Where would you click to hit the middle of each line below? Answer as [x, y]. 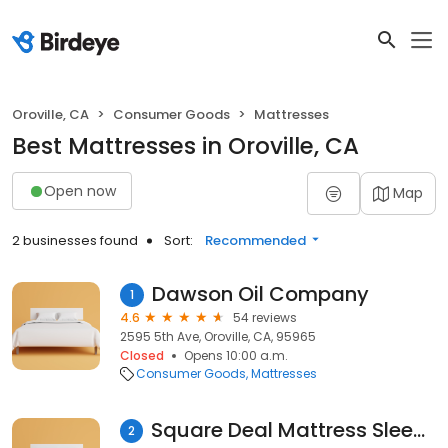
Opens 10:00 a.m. [236, 355]
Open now [80, 190]
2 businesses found [75, 240]
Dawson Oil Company [260, 294]
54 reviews [265, 317]
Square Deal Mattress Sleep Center [419, 430]
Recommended [255, 240]
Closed [142, 355]
